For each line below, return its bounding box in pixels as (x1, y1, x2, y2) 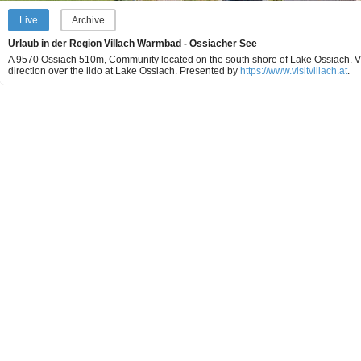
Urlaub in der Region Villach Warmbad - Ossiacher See (8, 38, 257, 49)
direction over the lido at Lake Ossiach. (8, 65, 180, 77)
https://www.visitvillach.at (240, 65, 347, 77)
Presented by (180, 65, 240, 77)
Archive (72, 15, 105, 26)
